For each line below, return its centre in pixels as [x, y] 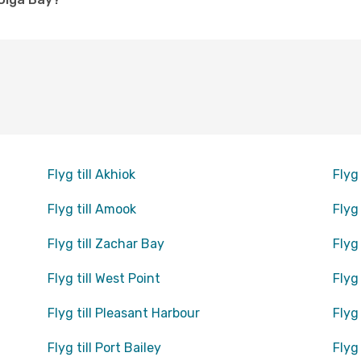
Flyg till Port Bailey [104, 348]
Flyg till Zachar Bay [106, 244]
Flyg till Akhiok [91, 174]
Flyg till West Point [104, 278]
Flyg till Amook [91, 209]
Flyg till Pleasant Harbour [123, 313]
